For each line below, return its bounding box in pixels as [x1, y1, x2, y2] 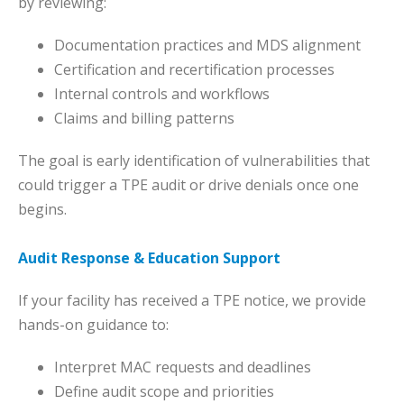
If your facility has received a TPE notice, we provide [18, 290, 366, 311]
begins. [18, 199, 67, 220]
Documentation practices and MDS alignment [54, 35, 361, 56]
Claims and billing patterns [54, 108, 234, 129]
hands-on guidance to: [18, 315, 169, 335]
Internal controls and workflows [54, 84, 270, 105]
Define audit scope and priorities [54, 381, 274, 402]
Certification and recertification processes [54, 60, 335, 80]
